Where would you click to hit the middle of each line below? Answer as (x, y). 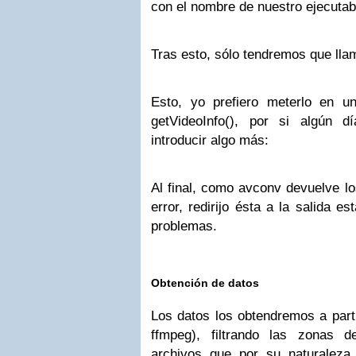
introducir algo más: (210, 140)
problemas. (184, 226)
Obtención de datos (205, 283)
